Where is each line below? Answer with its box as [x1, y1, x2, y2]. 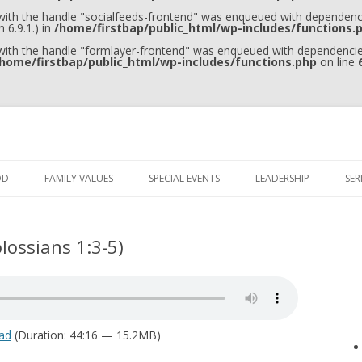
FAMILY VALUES [44, 171, 113, 185]
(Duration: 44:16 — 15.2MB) [11, 327, 161, 343]
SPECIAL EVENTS [149, 171, 220, 185]
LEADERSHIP [255, 171, 309, 185]
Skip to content [181, 158, 260, 173]
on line [317, 54, 358, 69]
